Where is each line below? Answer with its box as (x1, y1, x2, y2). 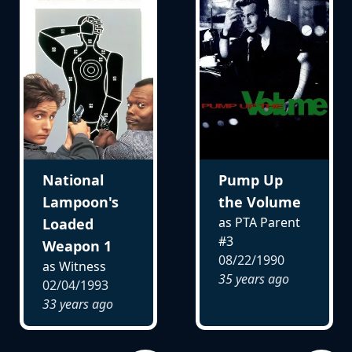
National (42, 170, 104, 189)
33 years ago (42, 295, 113, 313)
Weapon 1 (42, 236, 112, 255)
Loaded (42, 214, 93, 233)
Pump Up (218, 170, 283, 189)
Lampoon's (42, 192, 119, 211)
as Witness (42, 257, 106, 275)
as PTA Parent (218, 213, 300, 231)
